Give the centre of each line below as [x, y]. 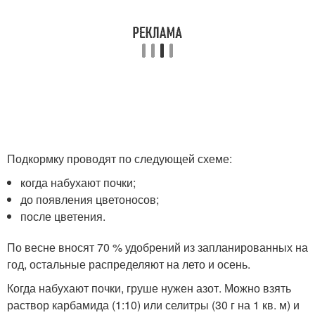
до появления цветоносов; [90, 199]
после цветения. [63, 216]
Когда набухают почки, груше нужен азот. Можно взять [149, 288]
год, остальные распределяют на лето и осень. [129, 264]
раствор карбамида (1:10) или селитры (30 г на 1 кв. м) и [153, 304]
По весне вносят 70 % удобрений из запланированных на [157, 247]
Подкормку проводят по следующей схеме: [120, 158]
